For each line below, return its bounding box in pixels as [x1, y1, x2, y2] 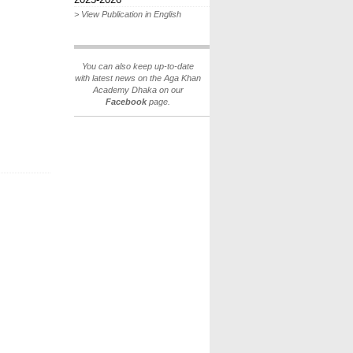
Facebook [106, 97, 147, 106]
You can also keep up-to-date [82, 61, 194, 71]
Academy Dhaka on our [92, 85, 184, 95]
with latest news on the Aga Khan [75, 73, 201, 83]
